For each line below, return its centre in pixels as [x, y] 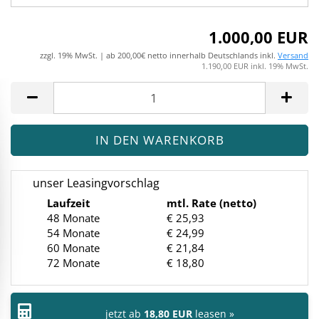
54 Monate [73, 233]
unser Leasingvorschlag [96, 183]
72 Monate [73, 263]
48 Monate [73, 218]
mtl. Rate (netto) [211, 203]
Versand [293, 55]
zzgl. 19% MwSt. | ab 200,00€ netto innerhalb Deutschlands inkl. [159, 55]
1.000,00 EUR [258, 37]
